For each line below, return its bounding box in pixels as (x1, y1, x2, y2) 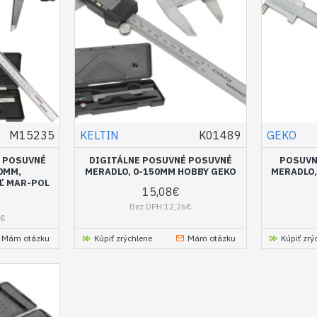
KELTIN (80, 127, 120, 142)
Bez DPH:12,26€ (129, 200, 192, 212)
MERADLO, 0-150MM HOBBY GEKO (85, 165, 237, 178)
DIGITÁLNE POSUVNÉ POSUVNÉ (89, 154, 233, 166)
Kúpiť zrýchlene (94, 232, 153, 243)
